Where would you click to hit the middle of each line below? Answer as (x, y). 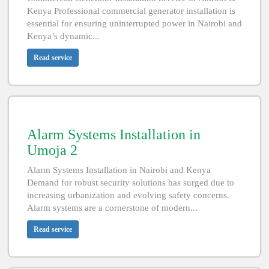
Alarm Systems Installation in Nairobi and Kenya (119, 170)
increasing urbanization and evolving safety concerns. (128, 195)
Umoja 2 (52, 150)
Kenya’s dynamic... (63, 36)
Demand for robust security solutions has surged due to (131, 183)
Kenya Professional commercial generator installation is (131, 11)
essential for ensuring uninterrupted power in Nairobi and (134, 24)
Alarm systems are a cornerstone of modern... (112, 208)
